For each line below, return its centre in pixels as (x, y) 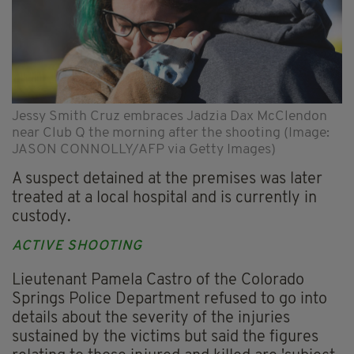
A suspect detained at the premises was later (167, 179)
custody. (41, 217)
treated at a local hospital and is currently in (164, 198)
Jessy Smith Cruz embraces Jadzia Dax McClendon (169, 116)
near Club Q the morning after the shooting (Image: (171, 133)
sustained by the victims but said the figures (165, 337)
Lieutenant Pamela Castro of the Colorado (158, 280)
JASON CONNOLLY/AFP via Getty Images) (144, 149)
